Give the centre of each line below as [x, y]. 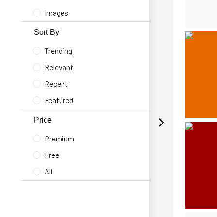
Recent [56, 84]
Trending [58, 51]
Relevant [59, 67]
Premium [59, 138]
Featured [59, 100]
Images [56, 12]
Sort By [46, 32]
